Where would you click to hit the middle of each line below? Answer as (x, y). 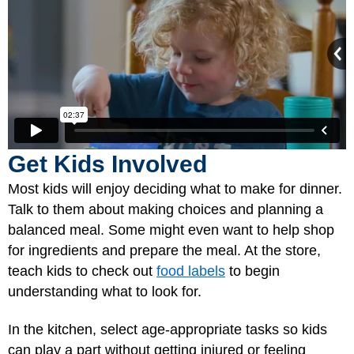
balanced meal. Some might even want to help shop (171, 230)
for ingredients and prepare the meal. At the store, (164, 250)
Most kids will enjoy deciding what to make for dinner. (175, 188)
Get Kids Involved (107, 164)
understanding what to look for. (105, 291)
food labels (191, 271)
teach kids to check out (82, 271)
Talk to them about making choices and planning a (166, 209)
